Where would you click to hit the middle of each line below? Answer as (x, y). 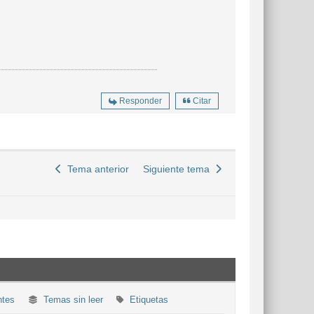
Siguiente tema (179, 169)
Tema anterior (95, 169)
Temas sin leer (73, 300)
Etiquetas (149, 300)
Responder (141, 101)
